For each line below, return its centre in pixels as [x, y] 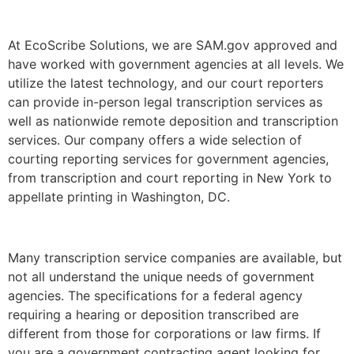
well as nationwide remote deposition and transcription [173, 121]
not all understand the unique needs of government [161, 276]
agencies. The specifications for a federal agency [155, 295]
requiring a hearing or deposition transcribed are [153, 314]
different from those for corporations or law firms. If [164, 333]
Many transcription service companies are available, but [175, 257]
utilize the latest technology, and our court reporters [166, 83]
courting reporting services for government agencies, [168, 159]
